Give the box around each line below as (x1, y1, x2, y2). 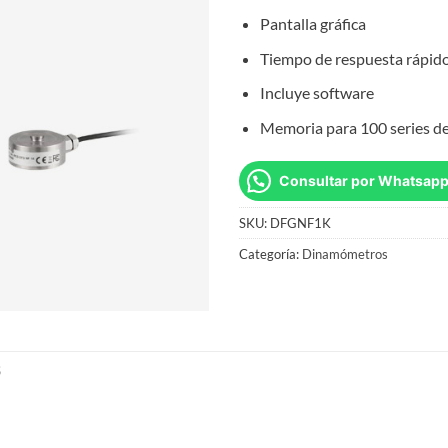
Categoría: (239, 245, 302, 262)
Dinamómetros (302, 245, 388, 262)
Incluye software (259, 83, 374, 103)
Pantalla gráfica (259, 13, 366, 33)
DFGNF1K (270, 214, 331, 231)
